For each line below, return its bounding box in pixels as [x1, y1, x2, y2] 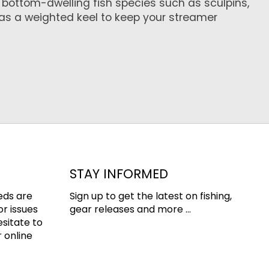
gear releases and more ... [70, 202, 192, 216]
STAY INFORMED [70, 165, 169, 183]
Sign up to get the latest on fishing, [70, 189, 232, 203]
